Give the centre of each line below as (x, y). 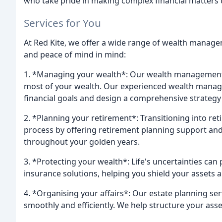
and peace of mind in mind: (75, 54)
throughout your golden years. (82, 141)
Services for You (62, 23)
